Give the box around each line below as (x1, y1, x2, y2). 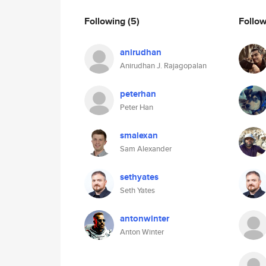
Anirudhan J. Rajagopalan (120, 60, 207, 71)
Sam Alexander (120, 143, 172, 154)
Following (84, 14, 128, 28)
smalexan (120, 129, 158, 142)
